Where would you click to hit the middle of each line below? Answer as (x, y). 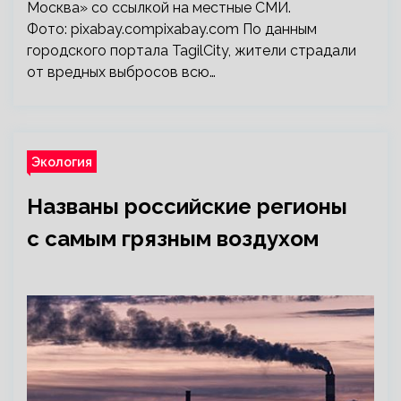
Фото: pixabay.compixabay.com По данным (172, 29)
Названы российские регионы (187, 206)
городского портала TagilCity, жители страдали (192, 51)
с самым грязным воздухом (173, 239)
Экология (62, 162)
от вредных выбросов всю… (121, 72)
